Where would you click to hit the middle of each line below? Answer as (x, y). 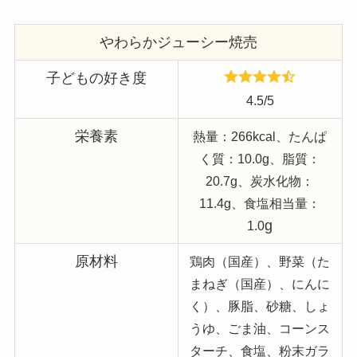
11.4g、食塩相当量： (260, 203)
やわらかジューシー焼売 (178, 42)
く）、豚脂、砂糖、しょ (260, 306)
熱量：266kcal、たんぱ (260, 136)
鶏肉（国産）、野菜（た (260, 261)
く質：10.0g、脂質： (260, 158)
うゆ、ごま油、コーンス (260, 328)
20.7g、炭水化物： (260, 180)
